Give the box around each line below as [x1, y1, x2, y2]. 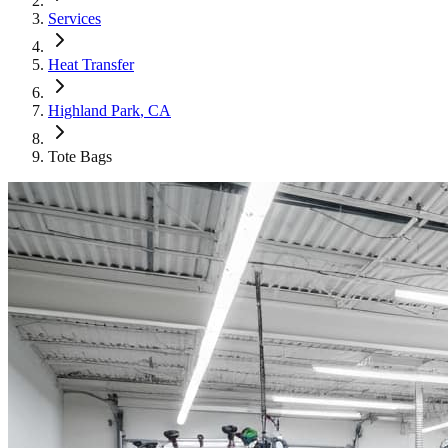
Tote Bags [48, 148, 112, 165]
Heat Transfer [48, 56, 134, 73]
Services [48, 10, 101, 27]
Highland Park [48, 102, 140, 119]
